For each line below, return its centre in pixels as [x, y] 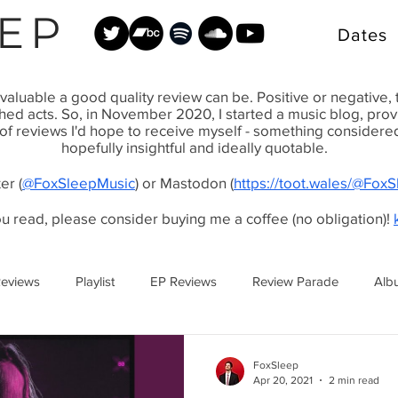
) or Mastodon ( [184, 183]
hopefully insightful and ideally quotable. [195, 147]
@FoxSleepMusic [79, 183]
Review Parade [295, 281]
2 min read [354, 380]
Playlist [95, 281]
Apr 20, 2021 [283, 380]
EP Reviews [183, 281]
